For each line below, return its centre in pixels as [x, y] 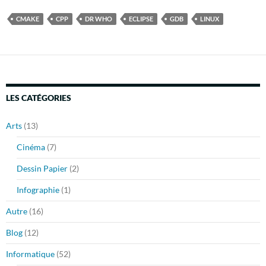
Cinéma [31, 147]
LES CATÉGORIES [39, 98]
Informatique [30, 254]
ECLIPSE [141, 19]
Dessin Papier [42, 169]
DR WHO [99, 19]
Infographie [38, 190]
